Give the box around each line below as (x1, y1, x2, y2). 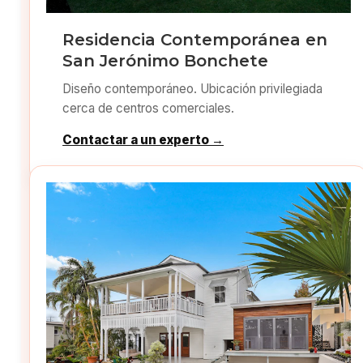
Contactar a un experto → (62, 132, 224, 147)
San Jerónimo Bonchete (62, 51, 269, 70)
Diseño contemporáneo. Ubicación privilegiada (62, 81, 323, 96)
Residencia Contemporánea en (62, 30, 328, 49)
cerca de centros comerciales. (62, 100, 235, 116)
